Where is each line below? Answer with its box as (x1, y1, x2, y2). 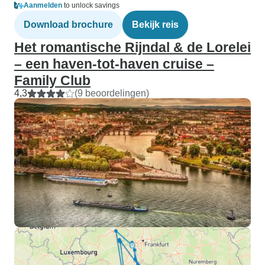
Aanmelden (24, 1, 62, 9)
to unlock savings (62, 1, 119, 9)
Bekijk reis (132, 20, 179, 30)
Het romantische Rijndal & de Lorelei (14, 40, 251, 55)
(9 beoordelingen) (75, 88, 149, 98)
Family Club (14, 73, 91, 88)
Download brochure (24, 20, 113, 30)
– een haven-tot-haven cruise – (14, 56, 214, 72)
